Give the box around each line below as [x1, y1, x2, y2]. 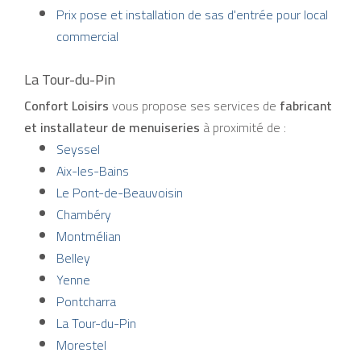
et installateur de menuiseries [24, 115, 200, 140]
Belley [56, 246, 90, 271]
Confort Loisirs [24, 93, 109, 118]
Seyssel [56, 137, 100, 162]
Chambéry [56, 202, 111, 227]
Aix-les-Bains [56, 159, 129, 184]
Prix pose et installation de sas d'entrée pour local [56, 2, 328, 27]
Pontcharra [56, 289, 116, 314]
